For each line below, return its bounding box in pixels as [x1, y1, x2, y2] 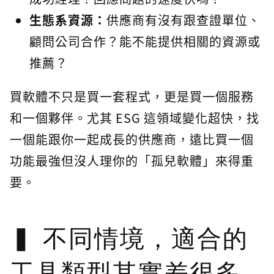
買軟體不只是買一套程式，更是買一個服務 [10, 87, 254, 106]
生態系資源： [29, 11, 106, 29]
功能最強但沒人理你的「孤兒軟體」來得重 [10, 152, 254, 170]
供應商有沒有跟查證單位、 [106, 11, 261, 29]
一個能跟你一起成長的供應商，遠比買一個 [10, 130, 254, 149]
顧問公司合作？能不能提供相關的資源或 [29, 32, 261, 51]
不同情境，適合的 [43, 225, 248, 253]
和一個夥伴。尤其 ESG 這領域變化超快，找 [10, 109, 259, 127]
